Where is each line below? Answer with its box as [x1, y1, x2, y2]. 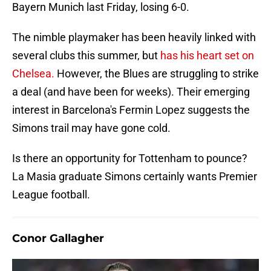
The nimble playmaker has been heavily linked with [12, 31, 256, 44]
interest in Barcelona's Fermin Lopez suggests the [12, 103, 250, 117]
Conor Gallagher [12, 232, 104, 246]
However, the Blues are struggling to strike [54, 67, 259, 80]
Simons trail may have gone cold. [12, 122, 171, 135]
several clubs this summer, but [12, 49, 160, 62]
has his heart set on [160, 49, 254, 62]
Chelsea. [12, 67, 54, 80]
